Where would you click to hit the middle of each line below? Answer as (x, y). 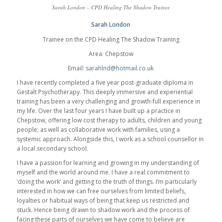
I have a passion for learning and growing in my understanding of (108, 163)
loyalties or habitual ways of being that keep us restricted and (103, 201)
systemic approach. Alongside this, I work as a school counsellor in (110, 139)
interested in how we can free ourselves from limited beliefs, (101, 191)
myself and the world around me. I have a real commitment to (103, 172)
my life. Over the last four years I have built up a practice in (98, 111)
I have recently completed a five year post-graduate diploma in (105, 83)
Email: (77, 68)
